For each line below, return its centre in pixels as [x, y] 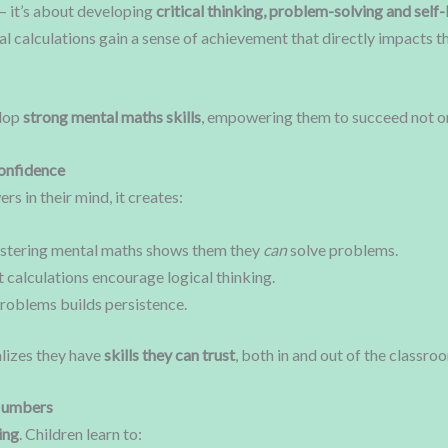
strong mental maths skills [111, 117]
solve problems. [342, 249]
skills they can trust [169, 354]
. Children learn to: [80, 434]
